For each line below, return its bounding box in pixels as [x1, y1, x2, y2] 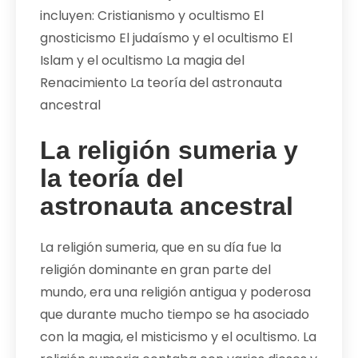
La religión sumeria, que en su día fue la [40, 237, 281, 257]
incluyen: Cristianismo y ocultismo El [40, 6, 264, 25]
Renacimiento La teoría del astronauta [40, 73, 282, 92]
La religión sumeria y [40, 135, 298, 165]
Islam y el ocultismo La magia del [40, 50, 245, 70]
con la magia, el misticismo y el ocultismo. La [40, 327, 316, 346]
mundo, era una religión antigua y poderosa [40, 282, 311, 301]
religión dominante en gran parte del [40, 260, 271, 279]
